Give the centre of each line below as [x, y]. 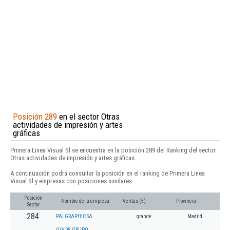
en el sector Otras [88, 116]
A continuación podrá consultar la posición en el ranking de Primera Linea [108, 173]
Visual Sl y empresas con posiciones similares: [72, 181]
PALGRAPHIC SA [74, 217]
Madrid [195, 217]
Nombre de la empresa [85, 201]
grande [144, 217]
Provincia [186, 201]
